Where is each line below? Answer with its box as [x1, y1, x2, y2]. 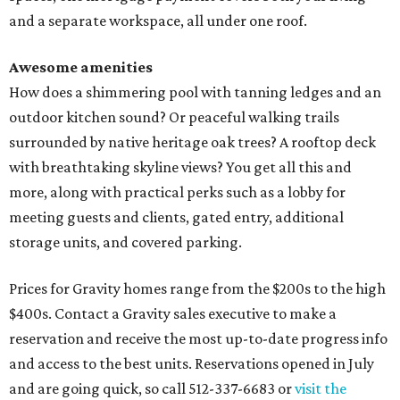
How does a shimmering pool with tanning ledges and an [9, 83, 381, 102]
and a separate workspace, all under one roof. [9, 12, 307, 30]
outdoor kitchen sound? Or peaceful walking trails [9, 108, 339, 127]
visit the [295, 379, 346, 398]
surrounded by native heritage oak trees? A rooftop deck [9, 133, 376, 152]
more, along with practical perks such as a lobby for [9, 183, 346, 202]
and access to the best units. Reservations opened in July [9, 354, 374, 373]
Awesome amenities [9, 58, 153, 77]
